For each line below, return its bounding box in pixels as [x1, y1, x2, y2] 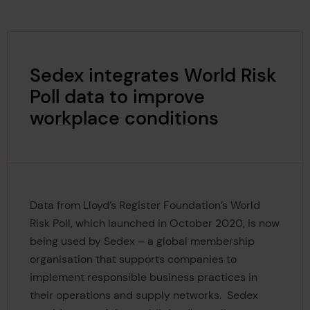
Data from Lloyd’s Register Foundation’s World [29, 198, 260, 213]
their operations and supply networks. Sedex [29, 288, 258, 303]
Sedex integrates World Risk [29, 63, 276, 87]
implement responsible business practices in [29, 270, 257, 285]
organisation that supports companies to [29, 252, 237, 267]
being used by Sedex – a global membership [29, 234, 255, 249]
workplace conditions [29, 106, 219, 130]
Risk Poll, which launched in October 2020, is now [29, 216, 280, 231]
